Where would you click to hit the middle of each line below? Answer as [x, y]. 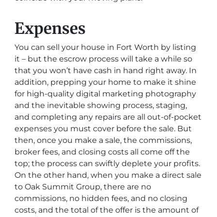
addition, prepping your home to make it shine [105, 82]
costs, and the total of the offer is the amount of [107, 210]
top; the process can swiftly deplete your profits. [107, 163]
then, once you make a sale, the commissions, [103, 140]
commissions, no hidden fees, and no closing [101, 198]
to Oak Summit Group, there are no [83, 187]
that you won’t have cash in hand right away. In [106, 70]
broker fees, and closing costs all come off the [102, 152]
